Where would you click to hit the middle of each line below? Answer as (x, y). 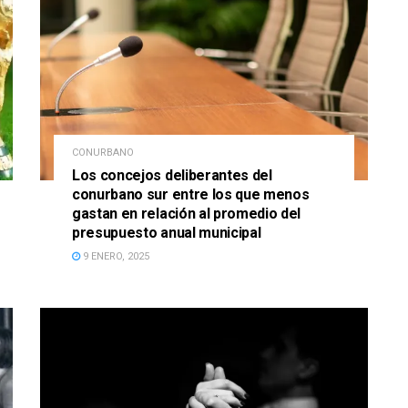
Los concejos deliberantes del (172, 176)
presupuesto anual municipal (167, 233)
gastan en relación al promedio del (187, 214)
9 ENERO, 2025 (115, 257)
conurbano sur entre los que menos (191, 195)
